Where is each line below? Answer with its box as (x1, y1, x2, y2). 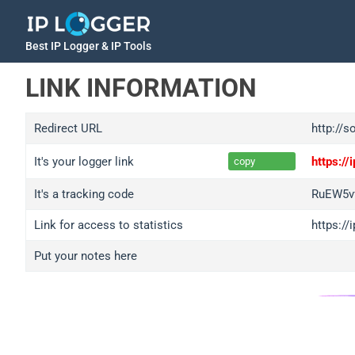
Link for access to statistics (34, 218, 183, 232)
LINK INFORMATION (25, 73, 257, 103)
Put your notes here (34, 249, 137, 263)
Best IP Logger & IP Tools (25, 40, 151, 52)
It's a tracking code (34, 187, 134, 201)
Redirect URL (34, 121, 102, 136)
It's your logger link (34, 154, 134, 169)
